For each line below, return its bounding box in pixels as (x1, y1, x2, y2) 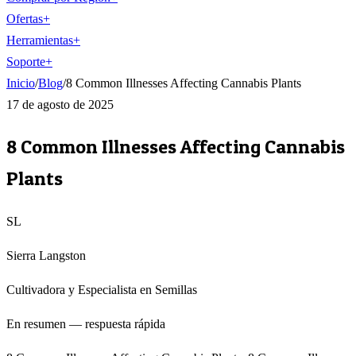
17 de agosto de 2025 (6, 98, 114, 111)
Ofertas (6, 12, 43, 25)
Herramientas (6, 33, 73, 47)
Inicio (6, 76, 35, 90)
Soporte (6, 55, 45, 68)
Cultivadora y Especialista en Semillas (6, 282, 197, 296)
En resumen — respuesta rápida (6, 316, 165, 331)
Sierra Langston (6, 248, 86, 262)
